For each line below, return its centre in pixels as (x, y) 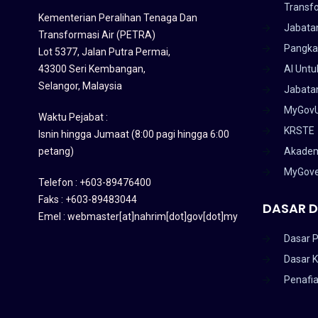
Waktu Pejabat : (73, 117)
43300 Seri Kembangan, (92, 68)
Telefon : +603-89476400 (94, 182)
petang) (56, 151)
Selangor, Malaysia (80, 86)
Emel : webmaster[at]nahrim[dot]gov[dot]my (138, 216)
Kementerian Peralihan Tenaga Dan (117, 17)
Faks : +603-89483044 (87, 199)
